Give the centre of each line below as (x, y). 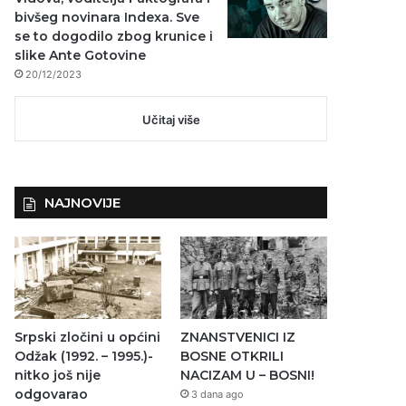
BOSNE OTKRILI (232, 357)
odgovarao (52, 395)
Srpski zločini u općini (88, 338)
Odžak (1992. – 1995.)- (84, 357)
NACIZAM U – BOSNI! (247, 376)
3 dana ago (217, 395)
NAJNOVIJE (83, 203)
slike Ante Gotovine (81, 55)
